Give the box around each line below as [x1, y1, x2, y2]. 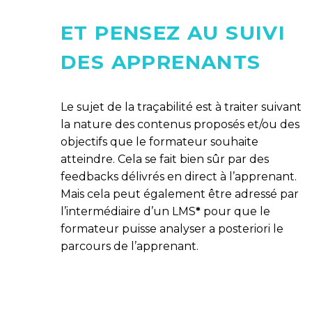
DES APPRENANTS [61, 49, 261, 74]
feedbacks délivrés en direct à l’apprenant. [61, 170, 297, 184]
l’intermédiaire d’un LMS [61, 205, 196, 219]
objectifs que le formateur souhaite [61, 135, 258, 149]
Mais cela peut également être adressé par [61, 187, 299, 201]
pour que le [201, 205, 270, 219]
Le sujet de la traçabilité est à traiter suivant [61, 100, 302, 114]
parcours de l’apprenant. [61, 240, 198, 253]
